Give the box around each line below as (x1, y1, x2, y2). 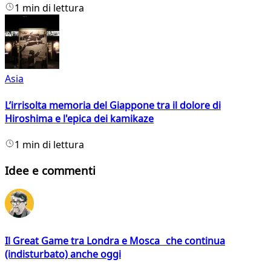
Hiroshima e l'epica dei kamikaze (5, 111, 154, 125)
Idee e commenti (5, 162, 96, 178)
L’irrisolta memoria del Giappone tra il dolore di (5, 98, 221, 112)
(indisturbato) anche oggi (5, 247, 121, 261)
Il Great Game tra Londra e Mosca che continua (5, 233, 225, 247)
